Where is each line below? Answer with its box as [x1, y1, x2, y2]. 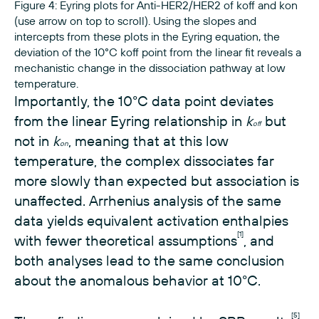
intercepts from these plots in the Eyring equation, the [14, 29, 280, 44]
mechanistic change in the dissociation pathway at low [14, 61, 286, 75]
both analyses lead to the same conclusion [14, 251, 284, 270]
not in [14, 132, 53, 150]
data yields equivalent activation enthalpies [14, 211, 288, 230]
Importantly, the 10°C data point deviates [14, 92, 273, 110]
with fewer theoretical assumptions [14, 231, 237, 250]
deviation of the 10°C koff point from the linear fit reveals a [14, 45, 301, 60]
